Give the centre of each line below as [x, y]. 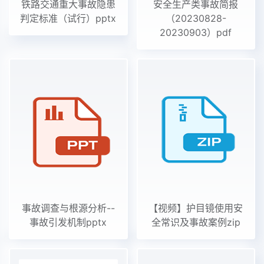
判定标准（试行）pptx [68, 18]
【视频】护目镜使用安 [196, 208]
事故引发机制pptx [68, 222]
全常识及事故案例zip [196, 222]
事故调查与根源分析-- [68, 208]
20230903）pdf [196, 32]
